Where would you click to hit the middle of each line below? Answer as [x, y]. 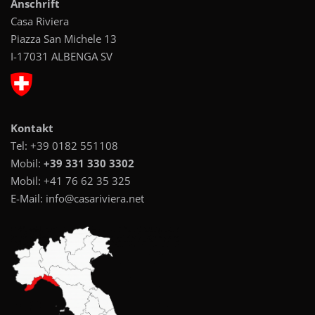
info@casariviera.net [95, 198]
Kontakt [32, 128]
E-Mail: [28, 198]
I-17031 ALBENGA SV [62, 56]
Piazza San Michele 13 [64, 38]
